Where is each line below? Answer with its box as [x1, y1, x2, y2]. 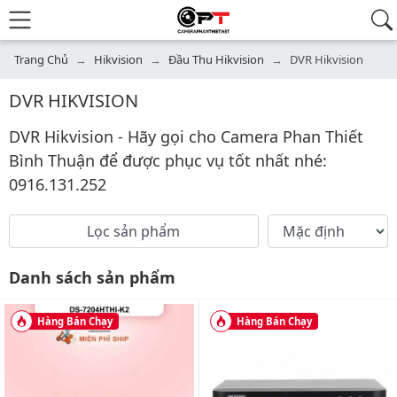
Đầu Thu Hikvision [168, 51, 264, 67]
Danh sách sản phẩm [9, 267, 175, 288]
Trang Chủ [14, 51, 68, 67]
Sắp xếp [266, 214, 315, 232]
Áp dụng [266, 248, 319, 266]
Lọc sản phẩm [87, 222, 181, 241]
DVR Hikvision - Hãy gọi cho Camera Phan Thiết [9, 126, 363, 147]
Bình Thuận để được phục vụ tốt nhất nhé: [9, 150, 327, 171]
